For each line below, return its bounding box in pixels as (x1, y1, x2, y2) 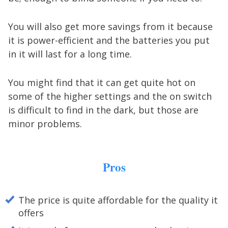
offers (18, 207, 44, 219)
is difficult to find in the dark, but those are (8, 103, 198, 116)
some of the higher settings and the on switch (8, 90, 212, 102)
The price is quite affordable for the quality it (18, 194, 218, 206)
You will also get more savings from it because (8, 20, 213, 33)
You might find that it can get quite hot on (8, 76, 195, 89)
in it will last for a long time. (8, 47, 132, 60)
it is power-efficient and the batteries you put (8, 34, 210, 46)
